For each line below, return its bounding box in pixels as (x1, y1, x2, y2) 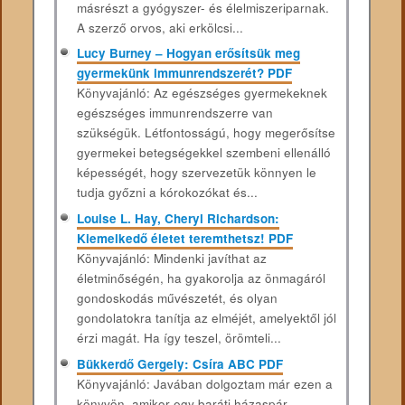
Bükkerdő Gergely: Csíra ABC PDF (76, 354, 283, 372)
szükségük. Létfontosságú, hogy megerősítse (76, 124, 335, 142)
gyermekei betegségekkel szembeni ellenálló (76, 144, 331, 162)
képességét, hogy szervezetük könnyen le (76, 164, 316, 182)
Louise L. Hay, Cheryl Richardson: (76, 210, 279, 227)
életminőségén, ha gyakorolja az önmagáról (76, 269, 325, 287)
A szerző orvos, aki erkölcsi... (76, 18, 243, 36)
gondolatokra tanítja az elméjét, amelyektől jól (76, 309, 336, 326)
